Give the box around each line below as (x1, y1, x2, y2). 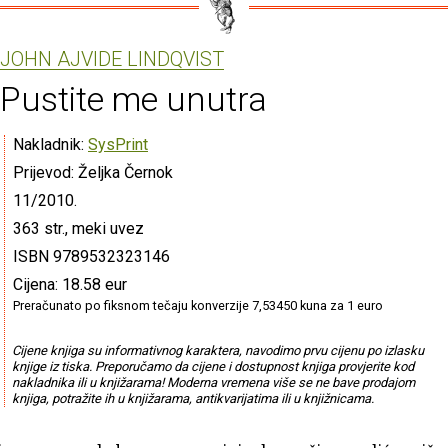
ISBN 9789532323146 (13, 246, 170, 266)
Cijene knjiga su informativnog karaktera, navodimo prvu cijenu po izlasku (11, 342, 424, 358)
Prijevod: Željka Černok (13, 162, 173, 182)
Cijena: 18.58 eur (13, 274, 127, 294)
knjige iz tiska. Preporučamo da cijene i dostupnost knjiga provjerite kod (11, 358, 414, 374)
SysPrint (88, 134, 148, 154)
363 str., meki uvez (13, 218, 144, 238)
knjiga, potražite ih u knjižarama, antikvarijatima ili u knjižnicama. (11, 390, 374, 406)
